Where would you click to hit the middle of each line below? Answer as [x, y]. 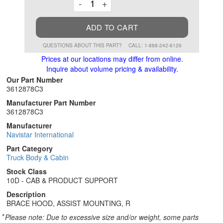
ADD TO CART [112, 27]
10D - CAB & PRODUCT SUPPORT [62, 180]
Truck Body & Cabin [38, 157]
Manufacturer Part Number [51, 103]
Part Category [30, 148]
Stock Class [27, 171]
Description [26, 194]
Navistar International [40, 134]
